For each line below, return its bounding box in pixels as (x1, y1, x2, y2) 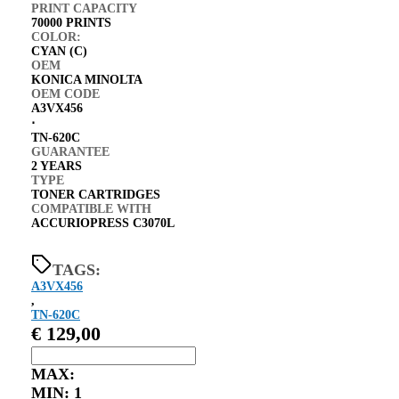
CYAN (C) (31, 44, 87, 58)
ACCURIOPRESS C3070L (31, 216, 175, 230)
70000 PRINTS (31, 15, 111, 29)
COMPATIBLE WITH (31, 201, 151, 216)
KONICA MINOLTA (31, 72, 142, 86)
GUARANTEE (31, 144, 110, 159)
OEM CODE (31, 86, 100, 101)
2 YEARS (31, 159, 82, 173)
